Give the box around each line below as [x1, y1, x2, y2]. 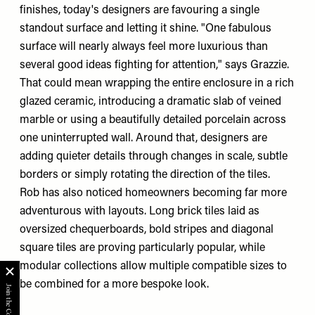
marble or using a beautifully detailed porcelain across [20, 114, 286, 126]
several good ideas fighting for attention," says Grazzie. [20, 59, 289, 71]
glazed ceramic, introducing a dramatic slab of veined [20, 96, 281, 108]
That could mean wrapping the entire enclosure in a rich [20, 77, 294, 89]
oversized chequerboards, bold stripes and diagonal [20, 224, 274, 236]
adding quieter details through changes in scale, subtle [20, 150, 288, 162]
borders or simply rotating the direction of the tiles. [20, 169, 270, 181]
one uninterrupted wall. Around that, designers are [20, 132, 267, 144]
